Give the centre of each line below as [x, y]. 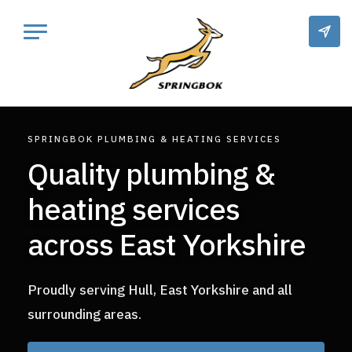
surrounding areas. [84, 314]
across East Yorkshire [166, 244]
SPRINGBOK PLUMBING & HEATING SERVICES [154, 139]
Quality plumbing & [37, 174]
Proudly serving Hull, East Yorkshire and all [159, 290]
